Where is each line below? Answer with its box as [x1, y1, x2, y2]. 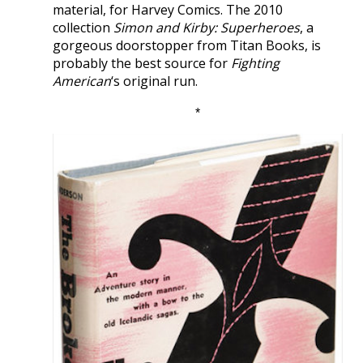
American [53, 71, 111, 90]
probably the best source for [53, 53, 231, 72]
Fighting [231, 53, 280, 72]
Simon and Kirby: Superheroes [113, 18, 300, 36]
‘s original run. [111, 71, 198, 90]
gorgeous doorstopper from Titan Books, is [53, 36, 321, 54]
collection [53, 18, 113, 36]
